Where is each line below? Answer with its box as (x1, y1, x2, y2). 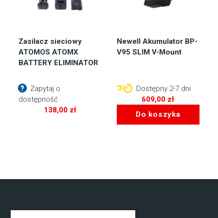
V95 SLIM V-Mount (117, 47, 182, 56)
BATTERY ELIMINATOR (18, 58, 99, 67)
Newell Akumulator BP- (117, 36, 198, 46)
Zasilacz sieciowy (18, 36, 82, 46)
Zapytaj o (28, 84, 61, 93)
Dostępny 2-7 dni (134, 84, 191, 93)
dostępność (18, 95, 58, 104)
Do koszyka (135, 110, 181, 119)
